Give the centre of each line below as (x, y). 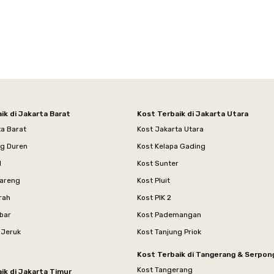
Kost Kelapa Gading (171, 146)
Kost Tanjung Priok (169, 231)
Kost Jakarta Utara (170, 129)
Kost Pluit (154, 180)
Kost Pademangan (169, 214)
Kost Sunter (158, 163)
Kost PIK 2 (154, 197)
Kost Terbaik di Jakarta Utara (193, 113)
